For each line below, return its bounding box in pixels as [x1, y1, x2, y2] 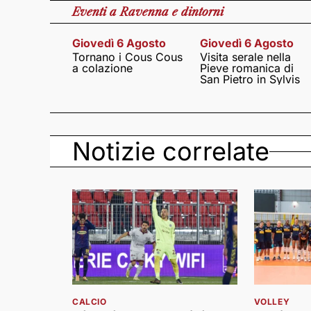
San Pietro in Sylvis [199, 72, 300, 86]
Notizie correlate [72, 136, 269, 167]
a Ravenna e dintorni [110, 5, 224, 19]
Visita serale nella [199, 50, 291, 64]
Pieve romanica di [199, 61, 294, 75]
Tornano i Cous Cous [72, 50, 183, 64]
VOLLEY [253, 296, 290, 308]
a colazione [72, 61, 133, 75]
